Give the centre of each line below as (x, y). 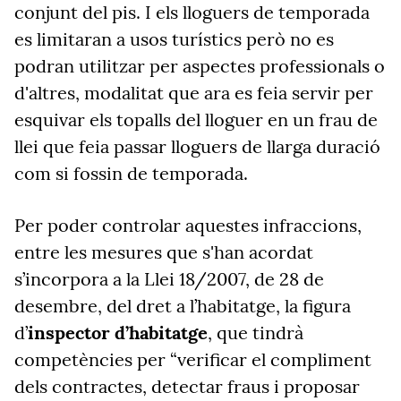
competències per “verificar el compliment (193, 359)
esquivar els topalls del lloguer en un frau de (196, 119)
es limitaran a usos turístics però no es (174, 39)
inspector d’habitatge (118, 333)
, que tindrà (256, 333)
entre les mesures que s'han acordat (164, 252)
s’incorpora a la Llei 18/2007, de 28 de (169, 279)
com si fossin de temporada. (131, 173)
